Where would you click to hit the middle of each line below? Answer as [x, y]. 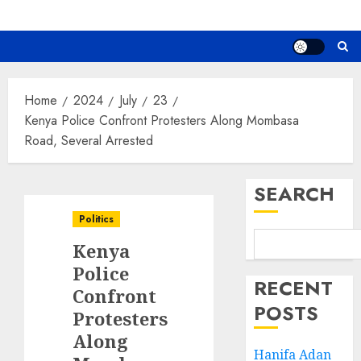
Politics [96, 220]
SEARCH [295, 194]
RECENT [294, 288]
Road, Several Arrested [89, 141]
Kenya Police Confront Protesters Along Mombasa [162, 121]
